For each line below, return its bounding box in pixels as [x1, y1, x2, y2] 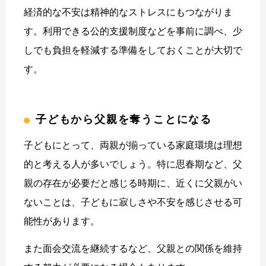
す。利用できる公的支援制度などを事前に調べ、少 [24, 26, 242, 36]
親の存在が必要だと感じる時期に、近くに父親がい [24, 178, 242, 188]
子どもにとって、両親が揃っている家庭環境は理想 [24, 140, 242, 150]
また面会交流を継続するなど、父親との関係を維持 [24, 243, 242, 254]
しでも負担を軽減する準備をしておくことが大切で [24, 45, 242, 55]
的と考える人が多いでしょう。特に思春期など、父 [24, 159, 242, 169]
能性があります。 [24, 216, 100, 226]
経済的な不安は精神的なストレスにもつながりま [24, 7, 233, 17]
